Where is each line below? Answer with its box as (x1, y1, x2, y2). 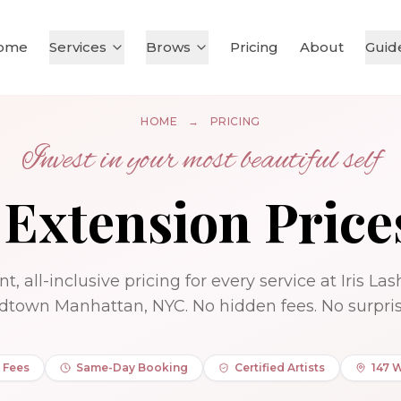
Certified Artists (234, 361, 325, 374)
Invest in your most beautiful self (21, 141, 380, 181)
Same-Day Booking (75, 361, 188, 374)
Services (49, 38, 107, 55)
